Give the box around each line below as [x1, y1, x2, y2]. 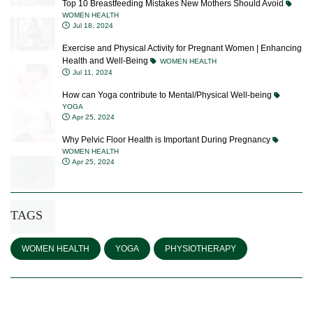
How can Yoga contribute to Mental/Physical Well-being [62, 68, 274, 78]
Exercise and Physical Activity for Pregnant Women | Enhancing [62, 21, 302, 31]
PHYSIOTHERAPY [165, 221, 236, 231]
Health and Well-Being [62, 34, 150, 43]
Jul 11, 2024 [71, 46, 112, 54]
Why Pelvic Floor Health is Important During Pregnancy [62, 112, 272, 122]
